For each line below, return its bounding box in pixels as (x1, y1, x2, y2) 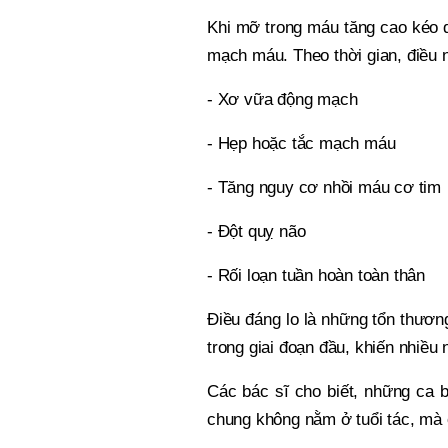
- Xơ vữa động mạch (207, 90, 358, 110)
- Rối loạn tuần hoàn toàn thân (207, 266, 425, 286)
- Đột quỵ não (207, 222, 306, 242)
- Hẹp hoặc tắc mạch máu (207, 134, 396, 154)
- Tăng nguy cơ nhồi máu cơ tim (207, 178, 441, 198)
